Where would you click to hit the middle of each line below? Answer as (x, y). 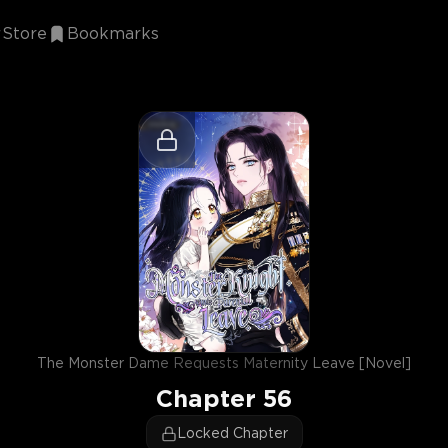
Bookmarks (113, 34)
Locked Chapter (232, 434)
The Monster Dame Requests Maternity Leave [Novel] (224, 364)
